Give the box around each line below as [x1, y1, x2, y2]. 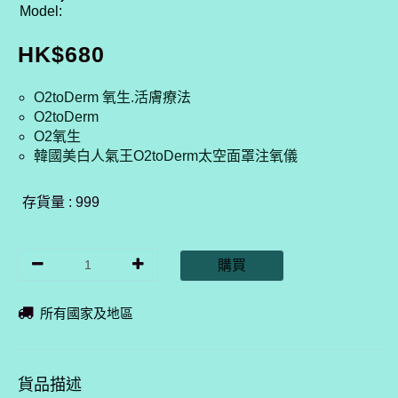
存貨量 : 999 [22, 195, 99, 210]
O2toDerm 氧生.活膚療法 [34, 90, 191, 105]
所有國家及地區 [36, 305, 133, 321]
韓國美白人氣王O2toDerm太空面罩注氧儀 [34, 148, 298, 163]
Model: [20, 4, 62, 19]
